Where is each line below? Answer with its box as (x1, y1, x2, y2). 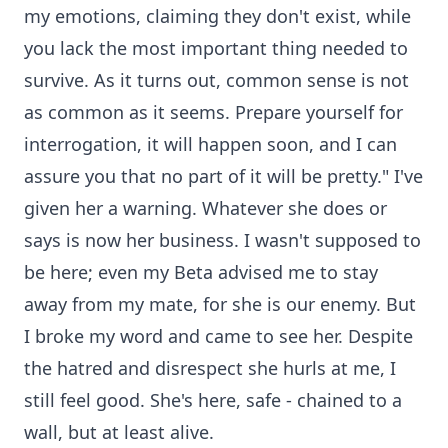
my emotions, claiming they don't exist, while (24, 4, 411, 28)
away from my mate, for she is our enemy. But (24, 292, 416, 316)
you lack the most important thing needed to (24, 36, 408, 60)
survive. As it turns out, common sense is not (24, 68, 409, 92)
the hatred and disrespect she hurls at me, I (24, 356, 396, 380)
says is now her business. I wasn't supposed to (24, 228, 421, 252)
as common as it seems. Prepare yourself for (24, 100, 403, 124)
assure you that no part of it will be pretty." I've (24, 164, 423, 188)
